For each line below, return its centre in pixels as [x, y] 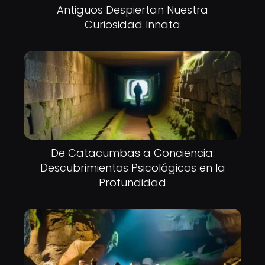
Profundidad [132, 182]
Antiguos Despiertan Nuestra [132, 10]
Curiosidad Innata [132, 25]
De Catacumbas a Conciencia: [132, 153]
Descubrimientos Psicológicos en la [132, 168]
